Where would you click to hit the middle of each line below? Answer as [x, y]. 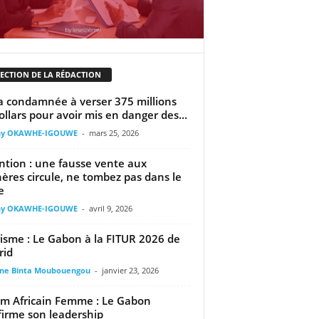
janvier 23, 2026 [130, 270]
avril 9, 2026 [110, 208]
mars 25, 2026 [114, 132]
